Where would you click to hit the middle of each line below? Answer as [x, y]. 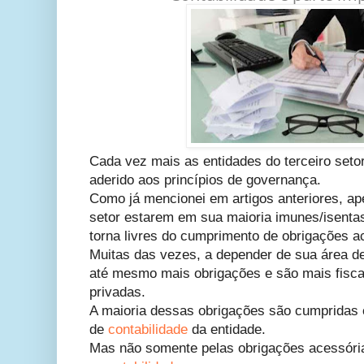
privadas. [117, 292]
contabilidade [148, 330]
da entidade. [227, 330]
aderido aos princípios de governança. [205, 180]
